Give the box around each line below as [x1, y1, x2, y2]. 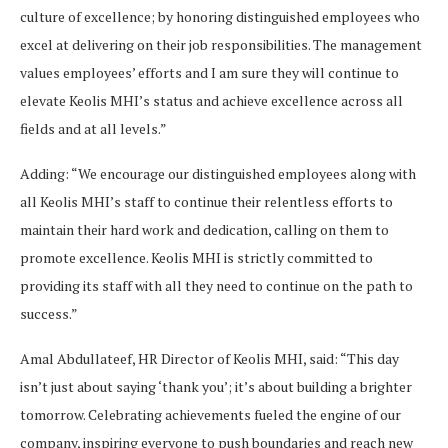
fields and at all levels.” [20, 118, 167, 138]
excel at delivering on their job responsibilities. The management [20, 34, 422, 54]
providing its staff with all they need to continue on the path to [20, 275, 413, 295]
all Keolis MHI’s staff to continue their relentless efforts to [20, 191, 393, 211]
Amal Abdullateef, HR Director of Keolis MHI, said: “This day [20, 348, 399, 368]
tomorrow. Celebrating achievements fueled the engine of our [20, 404, 401, 424]
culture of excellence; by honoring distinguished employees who [20, 6, 420, 26]
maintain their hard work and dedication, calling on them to [20, 219, 389, 239]
